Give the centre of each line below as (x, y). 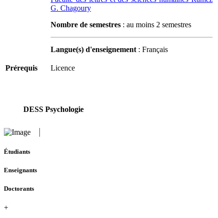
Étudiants (17, 151)
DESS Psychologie (54, 109)
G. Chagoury (71, 8)
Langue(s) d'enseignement (93, 50)
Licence (63, 68)
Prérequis (21, 68)
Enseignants (20, 170)
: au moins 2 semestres (156, 25)
